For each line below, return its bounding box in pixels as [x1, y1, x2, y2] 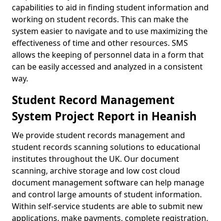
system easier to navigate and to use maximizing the [12, 26, 208, 37]
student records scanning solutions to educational [12, 142, 200, 152]
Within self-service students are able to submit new [12, 201, 203, 212]
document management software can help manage [12, 177, 204, 188]
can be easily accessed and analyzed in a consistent [12, 61, 203, 72]
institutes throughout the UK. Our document [12, 153, 179, 164]
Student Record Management [12, 92, 175, 108]
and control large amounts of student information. [12, 189, 202, 200]
